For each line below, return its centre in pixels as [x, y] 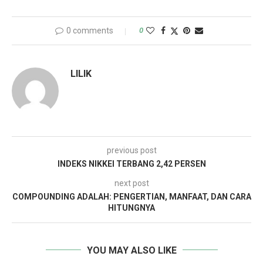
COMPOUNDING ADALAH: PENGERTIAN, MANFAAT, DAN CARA [131, 196]
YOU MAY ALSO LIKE [131, 250]
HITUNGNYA [131, 208]
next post [131, 183]
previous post [131, 150]
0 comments [90, 30]
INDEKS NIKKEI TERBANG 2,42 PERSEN [131, 163]
